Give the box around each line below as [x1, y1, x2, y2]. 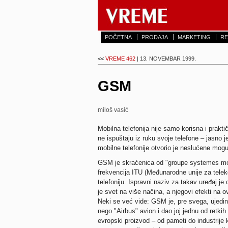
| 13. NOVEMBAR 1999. [135, 55, 196, 62]
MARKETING [178, 34, 211, 40]
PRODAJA [141, 34, 168, 40]
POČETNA [105, 34, 132, 40]
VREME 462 [105, 55, 135, 62]
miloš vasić [98, 106, 128, 113]
